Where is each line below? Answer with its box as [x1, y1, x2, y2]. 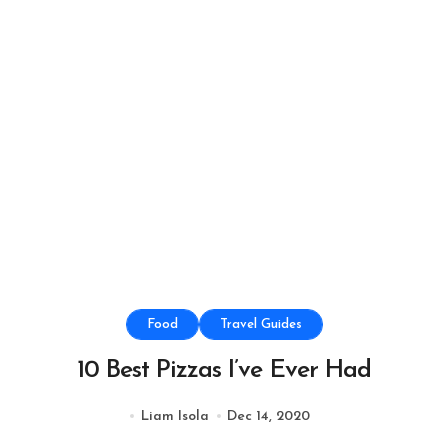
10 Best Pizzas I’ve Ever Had [76, 357, 372, 383]
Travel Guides [219, 317, 302, 331]
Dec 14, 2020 [226, 408, 310, 424]
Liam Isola [140, 408, 209, 424]
